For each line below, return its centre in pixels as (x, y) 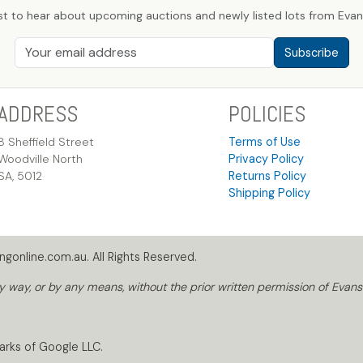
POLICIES (267, 115)
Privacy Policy (266, 159)
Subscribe (311, 52)
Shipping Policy (269, 193)
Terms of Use (264, 142)
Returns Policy (267, 176)
